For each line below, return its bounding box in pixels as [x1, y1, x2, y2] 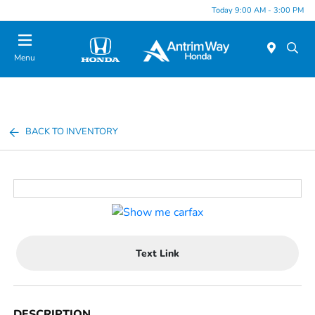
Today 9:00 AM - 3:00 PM [212, 4, 304, 15]
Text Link [136, 246, 179, 260]
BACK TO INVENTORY [25, 125, 119, 138]
